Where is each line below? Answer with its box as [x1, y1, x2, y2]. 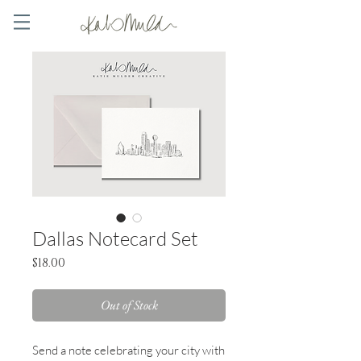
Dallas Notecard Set [32, 226, 198, 251]
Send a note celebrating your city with [32, 342, 225, 358]
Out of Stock [100, 297, 158, 313]
